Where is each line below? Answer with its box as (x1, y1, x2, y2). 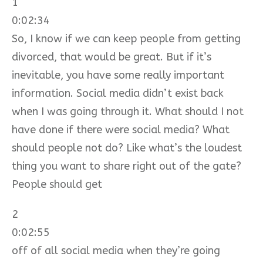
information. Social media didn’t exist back (12, 86, 224, 100)
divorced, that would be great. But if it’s (12, 50, 211, 63)
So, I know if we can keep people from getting (12, 32, 241, 45)
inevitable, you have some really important (12, 68, 224, 82)
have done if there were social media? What (12, 123, 230, 136)
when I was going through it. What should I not (12, 104, 244, 118)
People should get (12, 177, 102, 191)
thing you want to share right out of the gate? (12, 159, 241, 173)
